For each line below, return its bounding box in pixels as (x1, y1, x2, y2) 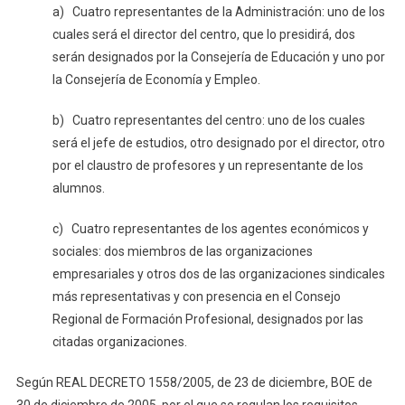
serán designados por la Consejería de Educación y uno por (52, 50, 385, 64)
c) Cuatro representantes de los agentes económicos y (52, 221, 369, 236)
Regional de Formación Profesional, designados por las (52, 312, 363, 326)
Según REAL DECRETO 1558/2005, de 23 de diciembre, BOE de (15, 375, 372, 390)
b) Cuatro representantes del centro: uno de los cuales (52, 113, 365, 127)
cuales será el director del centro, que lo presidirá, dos (52, 27, 355, 42)
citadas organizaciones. (52, 334, 187, 349)
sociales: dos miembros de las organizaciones (52, 244, 313, 259)
